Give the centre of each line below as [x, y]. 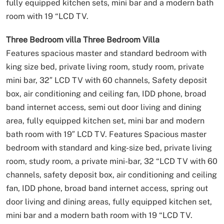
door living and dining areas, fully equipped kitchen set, [109, 201]
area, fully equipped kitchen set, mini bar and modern [105, 120]
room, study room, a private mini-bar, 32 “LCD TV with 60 [112, 161]
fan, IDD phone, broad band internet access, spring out [107, 188]
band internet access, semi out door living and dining [104, 107]
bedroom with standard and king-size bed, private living [109, 147]
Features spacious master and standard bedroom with [106, 53]
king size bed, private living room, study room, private [105, 66]
